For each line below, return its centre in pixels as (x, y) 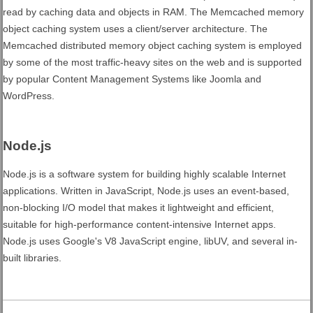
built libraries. (32, 258)
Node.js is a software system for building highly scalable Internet (145, 174)
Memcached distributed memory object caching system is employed (153, 45)
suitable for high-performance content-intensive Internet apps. (140, 224)
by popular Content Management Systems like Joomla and (132, 79)
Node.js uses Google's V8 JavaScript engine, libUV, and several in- (151, 241)
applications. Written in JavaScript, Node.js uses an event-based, (146, 191)
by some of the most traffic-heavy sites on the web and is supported (153, 62)
